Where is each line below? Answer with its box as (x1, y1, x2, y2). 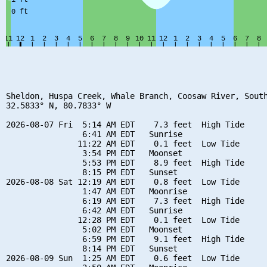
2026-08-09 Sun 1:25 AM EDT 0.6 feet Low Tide (6, 253, 240, 263)
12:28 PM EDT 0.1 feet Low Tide (6, 215, 240, 225)
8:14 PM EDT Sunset (6, 243, 178, 253)
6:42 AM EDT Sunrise (6, 205, 182, 215)
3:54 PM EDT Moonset (6, 148, 182, 158)
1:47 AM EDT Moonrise (6, 186, 187, 196)
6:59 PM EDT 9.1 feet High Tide (6, 234, 244, 244)
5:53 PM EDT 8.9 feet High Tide (6, 157, 244, 167)
